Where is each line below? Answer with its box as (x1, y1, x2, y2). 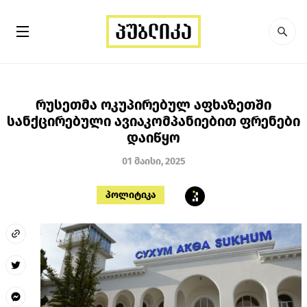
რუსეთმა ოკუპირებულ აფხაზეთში (36, 96, 271, 113)
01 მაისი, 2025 (121, 155, 186, 167)
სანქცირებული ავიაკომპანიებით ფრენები (7, 112, 300, 130)
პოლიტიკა (105, 188, 156, 201)
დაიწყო (127, 129, 180, 146)
